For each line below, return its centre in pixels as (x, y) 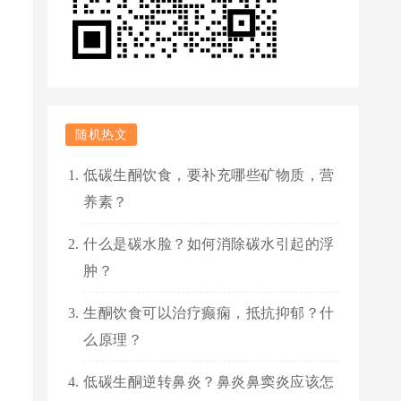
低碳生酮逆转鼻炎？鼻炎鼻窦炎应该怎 (209, 382)
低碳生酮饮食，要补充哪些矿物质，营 (209, 175)
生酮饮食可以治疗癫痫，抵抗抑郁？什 (209, 313)
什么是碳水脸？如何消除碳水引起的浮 (209, 244)
